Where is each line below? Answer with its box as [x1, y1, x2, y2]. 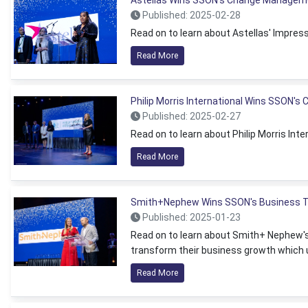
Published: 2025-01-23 [140, 212, 241, 223]
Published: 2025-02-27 [140, 111, 241, 122]
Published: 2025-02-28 [140, 10, 241, 21]
